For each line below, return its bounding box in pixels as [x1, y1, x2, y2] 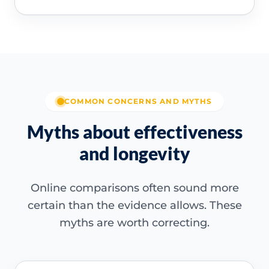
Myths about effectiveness [26, 121, 243, 143]
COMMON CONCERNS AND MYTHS [64, 97, 212, 106]
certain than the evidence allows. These [27, 199, 242, 213]
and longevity [79, 142, 190, 165]
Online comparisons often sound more [30, 181, 239, 195]
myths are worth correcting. [59, 216, 210, 230]
